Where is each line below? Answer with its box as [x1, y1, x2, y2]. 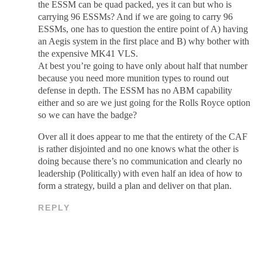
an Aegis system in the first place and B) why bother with [38, 36, 250, 47]
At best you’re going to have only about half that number [38, 61, 248, 71]
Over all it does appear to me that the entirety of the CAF [38, 132, 248, 142]
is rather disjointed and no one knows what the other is [38, 144, 239, 154]
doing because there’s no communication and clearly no [38, 156, 243, 167]
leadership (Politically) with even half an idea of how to [38, 168, 243, 179]
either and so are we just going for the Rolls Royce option [38, 98, 251, 108]
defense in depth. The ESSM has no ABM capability [38, 85, 233, 96]
